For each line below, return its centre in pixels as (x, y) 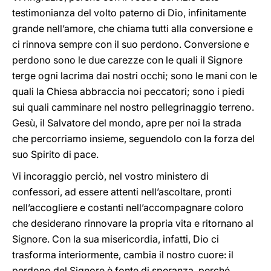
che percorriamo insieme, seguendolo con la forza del (133, 139)
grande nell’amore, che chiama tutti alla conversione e (132, 28)
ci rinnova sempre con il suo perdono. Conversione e (131, 44)
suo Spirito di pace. (55, 154)
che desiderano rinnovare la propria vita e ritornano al (133, 223)
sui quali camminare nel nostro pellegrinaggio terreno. (133, 107)
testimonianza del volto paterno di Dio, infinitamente (129, 13)
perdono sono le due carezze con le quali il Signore (127, 60)
